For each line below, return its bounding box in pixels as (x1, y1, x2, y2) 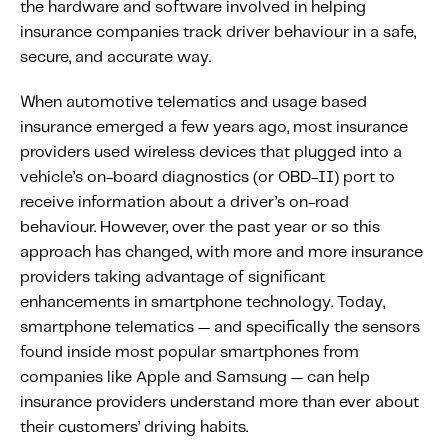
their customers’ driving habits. (20, 420, 248, 435)
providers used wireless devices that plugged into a (20, 145, 402, 160)
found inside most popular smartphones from (20, 345, 359, 360)
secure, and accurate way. (20, 50, 211, 65)
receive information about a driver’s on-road (20, 195, 349, 210)
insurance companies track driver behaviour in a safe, (20, 25, 416, 40)
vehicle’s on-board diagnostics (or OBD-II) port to (20, 170, 395, 185)
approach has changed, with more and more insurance (20, 245, 423, 260)
